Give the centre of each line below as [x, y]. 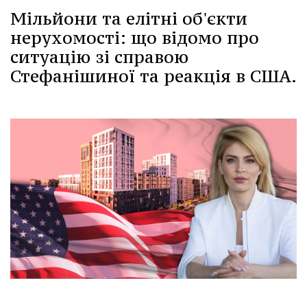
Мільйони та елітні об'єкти [129, 18]
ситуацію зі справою [99, 57]
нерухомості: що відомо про [135, 37]
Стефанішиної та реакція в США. [153, 76]
